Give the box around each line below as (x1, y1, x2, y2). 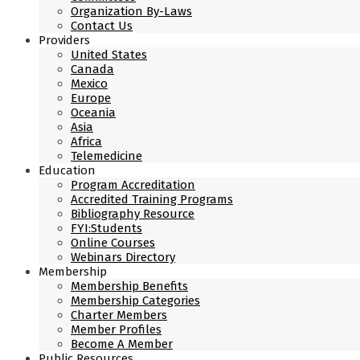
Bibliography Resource (71, 207, 194, 221)
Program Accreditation (71, 178, 195, 192)
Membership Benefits (71, 279, 188, 293)
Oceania (71, 105, 116, 120)
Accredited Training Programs (71, 192, 233, 207)
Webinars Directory (71, 250, 175, 264)
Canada (71, 62, 114, 76)
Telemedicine (71, 149, 142, 163)
